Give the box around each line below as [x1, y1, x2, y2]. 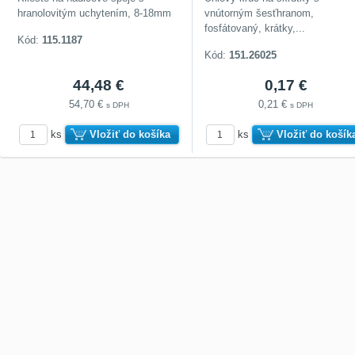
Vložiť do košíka [89, 128, 170, 140]
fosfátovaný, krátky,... [204, 21, 306, 34]
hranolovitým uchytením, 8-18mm [17, 6, 172, 19]
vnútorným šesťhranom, [204, 6, 315, 19]
